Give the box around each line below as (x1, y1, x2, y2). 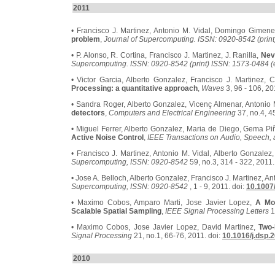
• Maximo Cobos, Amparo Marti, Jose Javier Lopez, (71, 198, 256, 207)
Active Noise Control (71, 133, 144, 142)
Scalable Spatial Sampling (71, 207, 161, 215)
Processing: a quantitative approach (71, 84, 198, 93)
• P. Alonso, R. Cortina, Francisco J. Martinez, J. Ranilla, (71, 51, 261, 60)
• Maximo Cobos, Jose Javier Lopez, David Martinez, (71, 223, 259, 231)
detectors (71, 109, 105, 117)
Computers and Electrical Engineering (109, 109, 236, 117)
